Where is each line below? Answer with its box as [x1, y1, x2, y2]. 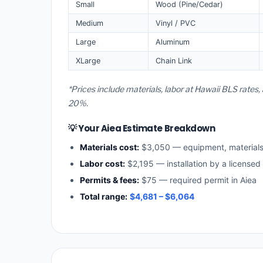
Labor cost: [80, 159, 125, 169]
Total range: [80, 191, 127, 202]
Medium [76, 18, 103, 28]
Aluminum [156, 37, 190, 46]
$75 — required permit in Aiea [139, 175, 257, 186]
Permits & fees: [80, 175, 139, 186]
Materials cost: [80, 142, 139, 153]
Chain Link [156, 56, 192, 65]
